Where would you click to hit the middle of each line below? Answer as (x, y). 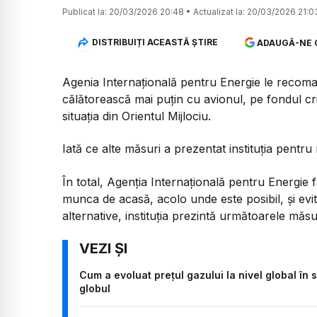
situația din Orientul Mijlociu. (137, 116)
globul (95, 288)
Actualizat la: (219, 11)
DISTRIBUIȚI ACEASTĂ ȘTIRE (155, 42)
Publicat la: (85, 11)
